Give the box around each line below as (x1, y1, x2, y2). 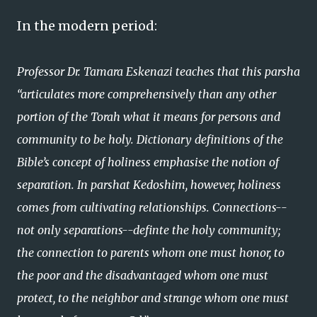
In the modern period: (17, 18, 157, 34)
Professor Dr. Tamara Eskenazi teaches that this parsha (17, 64, 300, 79)
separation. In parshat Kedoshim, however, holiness (17, 178, 281, 192)
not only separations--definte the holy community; (17, 223, 281, 237)
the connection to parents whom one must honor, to (17, 246, 284, 260)
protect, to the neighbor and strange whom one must (17, 291, 289, 305)
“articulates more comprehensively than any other (17, 87, 276, 101)
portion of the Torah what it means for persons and (17, 110, 280, 124)
